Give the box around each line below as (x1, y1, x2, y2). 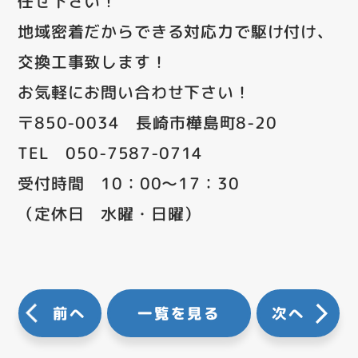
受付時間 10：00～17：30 (18, 171, 240, 194)
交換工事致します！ (18, 50, 168, 73)
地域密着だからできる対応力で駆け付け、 (18, 19, 334, 42)
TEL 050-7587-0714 (18, 141, 204, 164)
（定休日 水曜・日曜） (18, 201, 201, 225)
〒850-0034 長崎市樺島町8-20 (18, 110, 277, 133)
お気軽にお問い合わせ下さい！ (18, 80, 251, 103)
